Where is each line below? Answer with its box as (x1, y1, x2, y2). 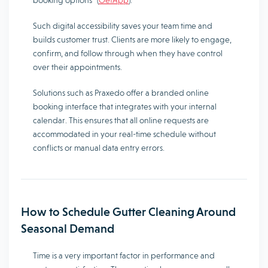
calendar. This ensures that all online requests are (33, 115, 209, 126)
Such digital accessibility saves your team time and (33, 21, 212, 31)
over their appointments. (33, 62, 122, 72)
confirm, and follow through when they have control (33, 48, 223, 59)
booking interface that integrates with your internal (33, 102, 217, 112)
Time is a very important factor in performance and (33, 251, 215, 261)
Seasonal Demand (21, 221, 114, 236)
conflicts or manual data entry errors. (33, 143, 165, 153)
